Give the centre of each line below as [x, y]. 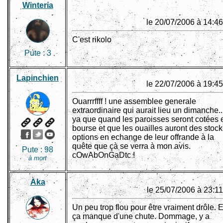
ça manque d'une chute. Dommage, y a [141, 217]
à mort [38, 158]
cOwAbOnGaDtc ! [104, 155]
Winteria [38, 5]
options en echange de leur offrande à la [143, 137]
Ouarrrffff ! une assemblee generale [134, 102]
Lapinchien [38, 78]
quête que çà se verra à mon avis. [131, 146]
